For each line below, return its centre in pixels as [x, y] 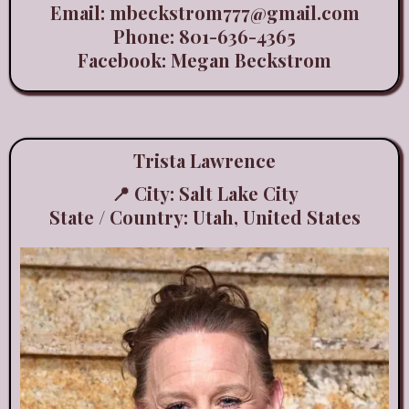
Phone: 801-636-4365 [204, 37]
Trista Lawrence [204, 161]
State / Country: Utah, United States [204, 217]
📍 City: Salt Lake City [204, 194]
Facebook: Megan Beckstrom [204, 60]
